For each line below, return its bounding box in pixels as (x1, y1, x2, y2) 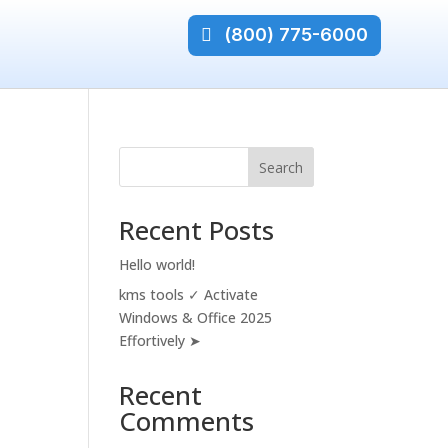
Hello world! (119, 255, 196, 274)
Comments (119, 403, 255, 439)
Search (258, 157, 303, 177)
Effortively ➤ (119, 331, 202, 350)
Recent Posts (119, 212, 275, 248)
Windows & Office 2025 (119, 308, 273, 327)
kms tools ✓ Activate (119, 285, 259, 304)
